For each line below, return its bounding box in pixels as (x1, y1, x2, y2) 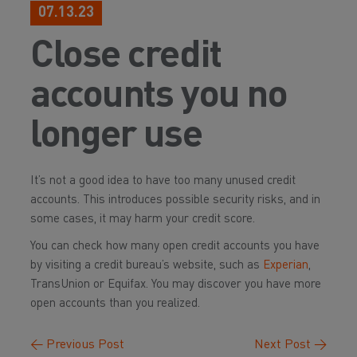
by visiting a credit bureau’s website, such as (30, 260, 263, 272)
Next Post (254, 339, 314, 351)
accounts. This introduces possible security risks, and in (30, 194, 320, 206)
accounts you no (30, 77, 288, 116)
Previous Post (43, 339, 124, 351)
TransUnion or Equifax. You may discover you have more (30, 279, 321, 291)
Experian (263, 260, 308, 272)
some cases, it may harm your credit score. (30, 214, 255, 226)
